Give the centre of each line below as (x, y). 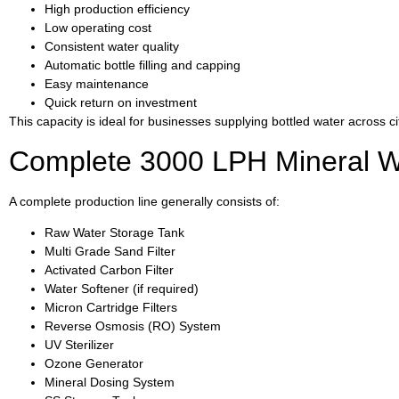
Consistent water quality (112, 47)
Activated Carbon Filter (109, 270)
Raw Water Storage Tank (114, 233)
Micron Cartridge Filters (111, 308)
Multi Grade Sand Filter (110, 252)
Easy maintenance (97, 84)
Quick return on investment (121, 103)
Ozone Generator (94, 364)
